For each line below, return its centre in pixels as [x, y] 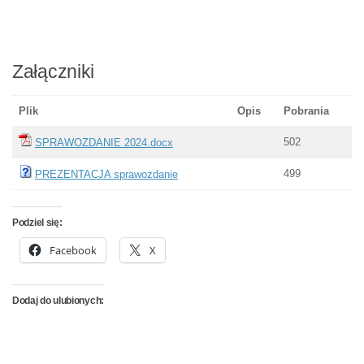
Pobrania [306, 111]
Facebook [73, 251]
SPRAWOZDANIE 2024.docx [104, 143]
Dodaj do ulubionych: [58, 301]
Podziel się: [37, 223]
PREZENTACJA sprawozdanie [106, 175]
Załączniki [53, 72]
